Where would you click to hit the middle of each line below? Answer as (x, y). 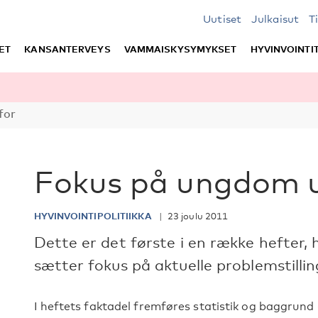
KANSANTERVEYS (67, 49)
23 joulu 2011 (198, 216)
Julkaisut (275, 18)
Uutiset (222, 18)
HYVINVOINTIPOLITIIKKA (94, 216)
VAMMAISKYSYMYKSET (180, 49)
